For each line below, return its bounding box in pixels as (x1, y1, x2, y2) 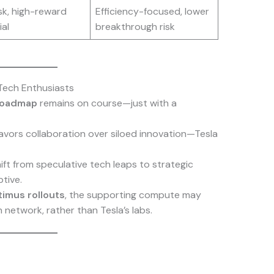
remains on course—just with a (37, 97, 177, 110)
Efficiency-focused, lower (95, 5, 209, 18)
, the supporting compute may (64, 188, 201, 202)
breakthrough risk (95, 20, 175, 34)
